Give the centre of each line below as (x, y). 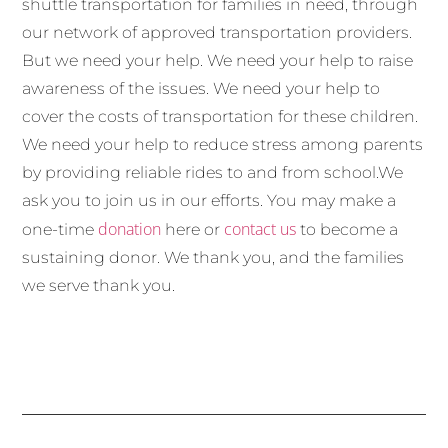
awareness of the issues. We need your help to (201, 88)
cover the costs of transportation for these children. (220, 116)
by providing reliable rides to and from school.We (213, 172)
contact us (260, 228)
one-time (60, 229)
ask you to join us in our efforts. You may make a (209, 200)
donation (130, 228)
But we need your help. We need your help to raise (218, 60)
